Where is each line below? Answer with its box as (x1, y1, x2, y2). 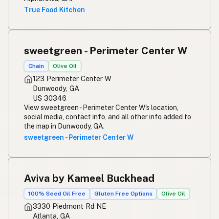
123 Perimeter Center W (33, 74, 111, 83)
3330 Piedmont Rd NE (33, 201, 106, 210)
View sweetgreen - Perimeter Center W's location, (24, 103, 178, 111)
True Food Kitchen (24, 5, 85, 14)
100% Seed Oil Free (28, 190, 86, 197)
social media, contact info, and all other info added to (24, 112, 191, 121)
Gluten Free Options (94, 190, 153, 197)
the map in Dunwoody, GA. (24, 122, 105, 130)
